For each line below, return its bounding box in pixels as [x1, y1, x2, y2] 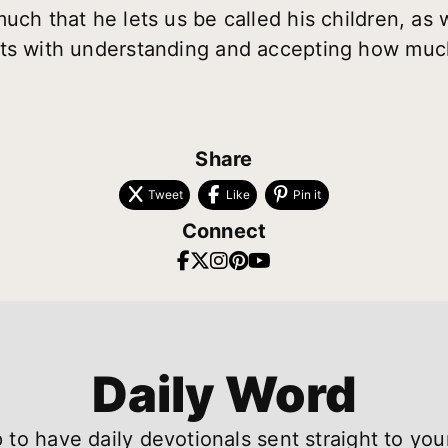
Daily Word [92, 365, 356, 425]
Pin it [293, 186, 322, 202]
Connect [181, 218, 267, 243]
